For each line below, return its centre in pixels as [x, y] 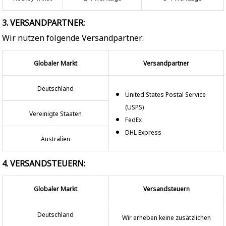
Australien [55, 139]
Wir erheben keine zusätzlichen [166, 217]
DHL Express [143, 133]
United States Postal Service [165, 95]
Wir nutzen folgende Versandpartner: [73, 38]
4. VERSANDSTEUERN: [44, 164]
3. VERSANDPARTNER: [43, 23]
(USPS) [134, 107]
